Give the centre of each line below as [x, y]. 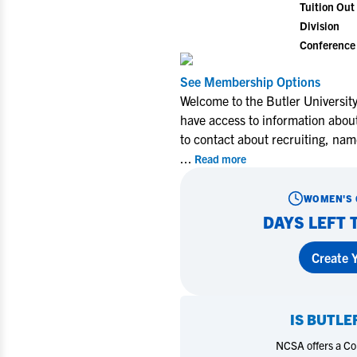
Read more [220, 159]
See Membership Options [250, 81]
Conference [328, 45]
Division [320, 25]
